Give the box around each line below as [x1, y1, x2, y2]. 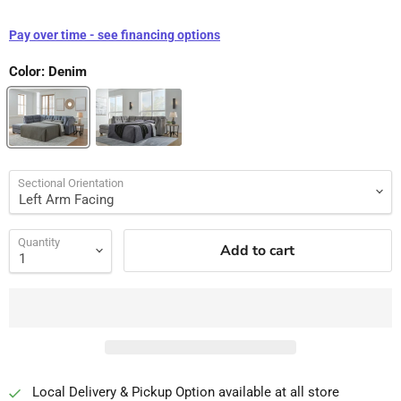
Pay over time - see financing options [9, 27, 220, 42]
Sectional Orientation [18, 175, 124, 190]
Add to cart [220, 241, 295, 261]
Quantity [18, 235, 60, 249]
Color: [9, 63, 48, 80]
